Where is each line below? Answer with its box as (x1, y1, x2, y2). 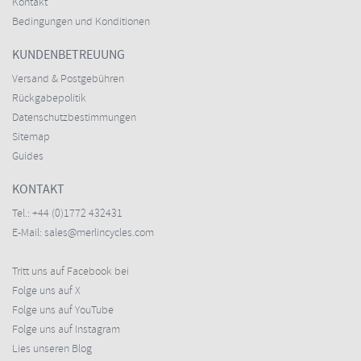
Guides (12, 149, 44, 164)
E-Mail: (12, 226, 44, 241)
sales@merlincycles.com (44, 226, 154, 241)
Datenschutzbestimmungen (12, 110, 136, 126)
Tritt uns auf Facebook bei (12, 264, 129, 280)
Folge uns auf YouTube (12, 303, 114, 318)
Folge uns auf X (12, 284, 81, 299)
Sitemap (12, 130, 50, 145)
